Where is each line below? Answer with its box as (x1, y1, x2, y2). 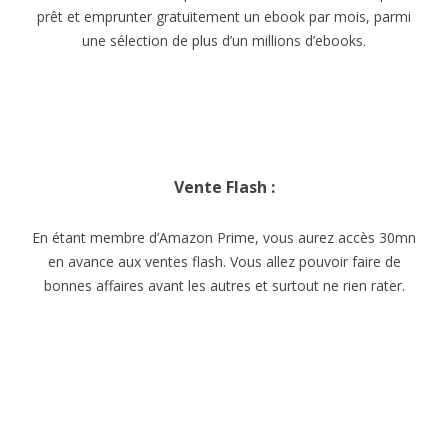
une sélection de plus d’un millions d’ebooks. (82, 31, 366, 50)
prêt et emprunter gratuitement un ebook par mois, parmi (37, 7, 411, 26)
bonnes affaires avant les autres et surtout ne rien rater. (43, 276, 405, 295)
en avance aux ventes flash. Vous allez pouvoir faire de (47, 252, 401, 271)
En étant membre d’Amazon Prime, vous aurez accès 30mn (32, 228, 416, 247)
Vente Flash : (173, 176, 275, 198)
